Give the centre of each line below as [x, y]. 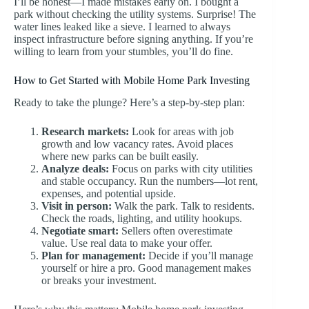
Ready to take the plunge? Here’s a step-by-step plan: [129, 103]
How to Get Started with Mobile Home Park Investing [132, 80]
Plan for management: [93, 256]
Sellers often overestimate [176, 231]
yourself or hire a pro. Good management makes [146, 268]
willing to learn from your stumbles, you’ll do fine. [123, 51]
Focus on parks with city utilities [181, 169]
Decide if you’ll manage [199, 256]
